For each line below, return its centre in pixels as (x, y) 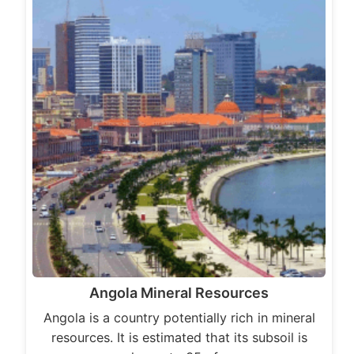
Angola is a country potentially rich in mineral (179, 318)
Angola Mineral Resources (179, 293)
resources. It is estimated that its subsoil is (179, 338)
